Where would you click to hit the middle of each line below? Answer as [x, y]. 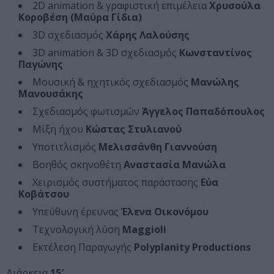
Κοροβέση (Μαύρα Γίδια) [80, 17]
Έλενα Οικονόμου [165, 212]
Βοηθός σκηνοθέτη [78, 165]
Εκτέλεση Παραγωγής [83, 247]
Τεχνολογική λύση [77, 230]
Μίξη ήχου [59, 129]
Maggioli [144, 230]
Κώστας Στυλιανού [134, 129]
